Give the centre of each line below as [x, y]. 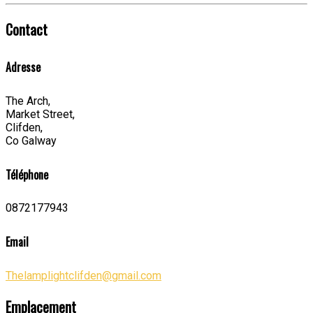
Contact [27, 30]
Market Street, [40, 114]
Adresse [23, 67]
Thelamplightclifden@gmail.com [83, 275]
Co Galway [31, 140]
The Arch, [28, 101]
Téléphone [27, 174]
